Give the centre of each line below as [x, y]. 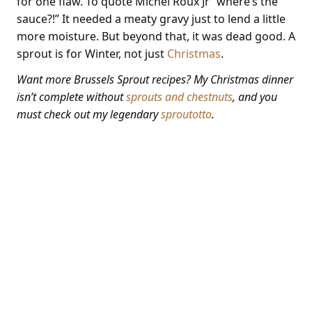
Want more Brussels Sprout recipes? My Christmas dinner [155, 80]
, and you [255, 97]
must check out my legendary [89, 115]
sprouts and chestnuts [179, 97]
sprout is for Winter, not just [92, 54]
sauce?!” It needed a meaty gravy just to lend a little [151, 19]
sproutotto [186, 115]
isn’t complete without [71, 97]
